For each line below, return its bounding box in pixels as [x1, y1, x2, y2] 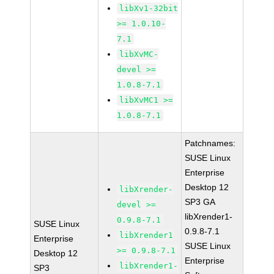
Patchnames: [185, 138, 236, 148]
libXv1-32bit [119, 4, 179, 13]
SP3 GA [185, 197, 216, 207]
